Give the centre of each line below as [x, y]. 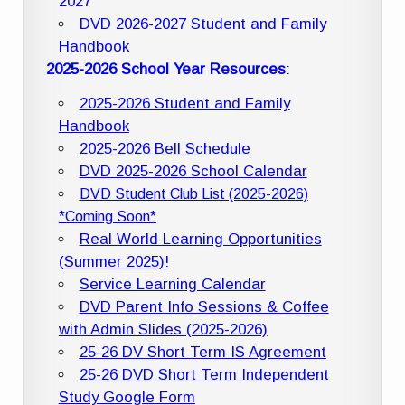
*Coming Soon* [107, 217]
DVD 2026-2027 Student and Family [202, 24]
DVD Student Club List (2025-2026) [193, 194]
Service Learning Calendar [172, 285]
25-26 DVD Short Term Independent [204, 375]
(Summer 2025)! [113, 262]
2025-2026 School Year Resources [166, 70]
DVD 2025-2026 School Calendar [193, 172]
